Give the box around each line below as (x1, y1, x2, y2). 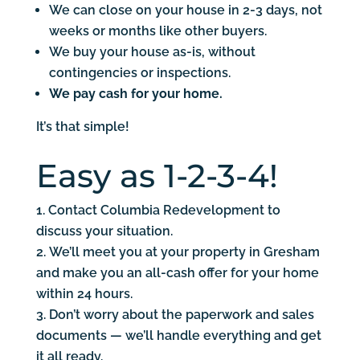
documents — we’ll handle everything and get (35, 327, 321, 343)
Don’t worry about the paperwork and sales (48, 306, 314, 322)
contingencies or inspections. (48, 64, 231, 80)
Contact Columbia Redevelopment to (47, 202, 280, 218)
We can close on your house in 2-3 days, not (48, 2, 322, 18)
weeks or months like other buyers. (48, 22, 267, 39)
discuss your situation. (35, 223, 173, 239)
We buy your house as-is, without (48, 43, 256, 59)
